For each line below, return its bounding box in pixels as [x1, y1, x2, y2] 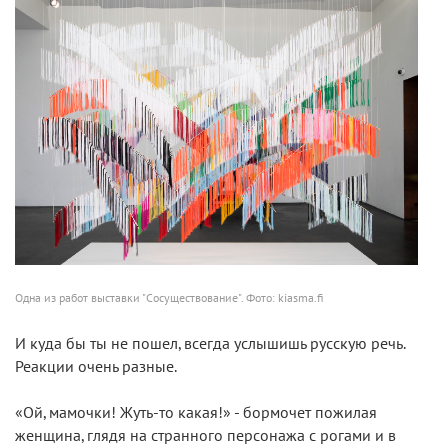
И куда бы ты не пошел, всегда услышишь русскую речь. [15, 334, 405, 353]
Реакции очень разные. [15, 357, 177, 376]
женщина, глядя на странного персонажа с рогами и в [15, 426, 396, 445]
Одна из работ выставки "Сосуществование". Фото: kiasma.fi [15, 290, 323, 305]
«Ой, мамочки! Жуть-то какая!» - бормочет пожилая [15, 403, 377, 422]
